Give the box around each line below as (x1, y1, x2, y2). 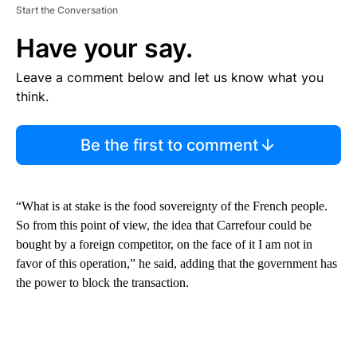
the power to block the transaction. (16, 275, 189, 289)
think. (16, 88, 49, 104)
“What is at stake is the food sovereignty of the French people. (16, 198, 328, 213)
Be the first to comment (80, 135, 258, 155)
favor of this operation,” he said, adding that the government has (16, 256, 337, 270)
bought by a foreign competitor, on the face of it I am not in (16, 237, 312, 251)
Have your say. (16, 32, 193, 64)
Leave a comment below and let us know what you (16, 69, 324, 85)
